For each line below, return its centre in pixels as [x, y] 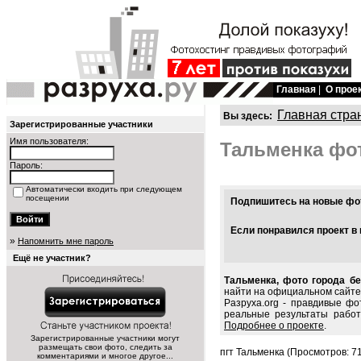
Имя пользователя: [49, 141]
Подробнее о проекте [274, 326]
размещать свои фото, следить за [105, 347]
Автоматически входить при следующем [104, 189]
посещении [48, 198]
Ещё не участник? [52, 258]
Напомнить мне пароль [66, 241]
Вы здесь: [248, 116]
